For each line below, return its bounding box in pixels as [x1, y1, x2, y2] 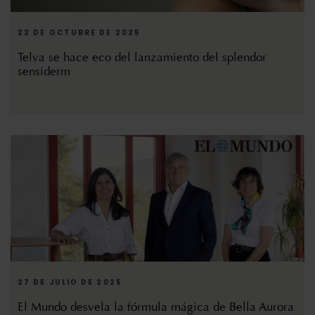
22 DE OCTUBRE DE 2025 [18, 27, 141, 39]
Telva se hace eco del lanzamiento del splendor [18, 50, 266, 65]
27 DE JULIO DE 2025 [18, 277, 122, 288]
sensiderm [18, 64, 70, 79]
